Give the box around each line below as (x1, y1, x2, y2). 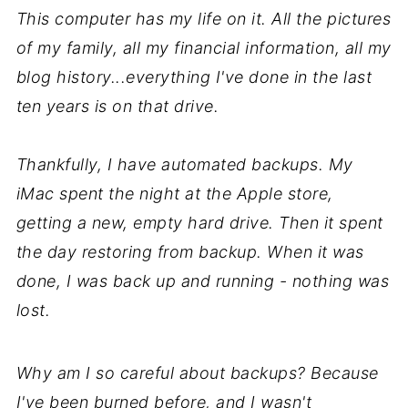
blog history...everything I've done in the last (15, 66, 372, 87)
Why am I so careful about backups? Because (15, 362, 379, 382)
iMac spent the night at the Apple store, (15, 183, 333, 203)
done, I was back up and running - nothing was (15, 270, 390, 291)
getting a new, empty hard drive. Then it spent (15, 212, 383, 232)
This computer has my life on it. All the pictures (15, 8, 392, 28)
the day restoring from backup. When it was (15, 241, 364, 261)
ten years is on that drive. (15, 96, 219, 116)
